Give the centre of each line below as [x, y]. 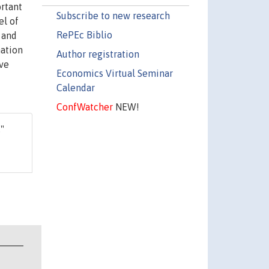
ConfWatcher [84, 107]
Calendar [75, 87]
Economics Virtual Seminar [114, 73]
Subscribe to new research [113, 15]
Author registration [98, 54]
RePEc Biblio [84, 35]
